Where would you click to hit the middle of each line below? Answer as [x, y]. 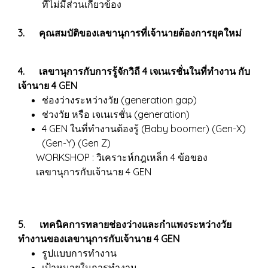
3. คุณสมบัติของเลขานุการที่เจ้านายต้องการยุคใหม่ [130, 33]
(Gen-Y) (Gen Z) [76, 143]
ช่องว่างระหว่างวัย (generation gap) [119, 100]
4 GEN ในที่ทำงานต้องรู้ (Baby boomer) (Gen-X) [144, 129]
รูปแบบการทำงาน [79, 253]
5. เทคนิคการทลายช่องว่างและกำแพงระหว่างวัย [125, 224]
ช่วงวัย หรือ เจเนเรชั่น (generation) [116, 114]
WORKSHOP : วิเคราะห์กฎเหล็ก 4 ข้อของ [122, 157]
